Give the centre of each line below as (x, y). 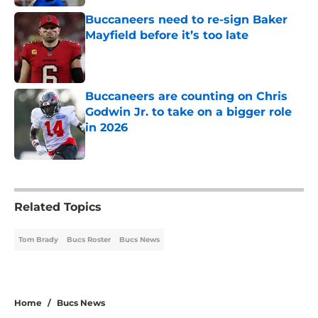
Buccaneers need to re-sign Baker (186, 20)
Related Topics (58, 207)
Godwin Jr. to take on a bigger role (188, 112)
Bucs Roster (89, 240)
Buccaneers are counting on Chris (186, 97)
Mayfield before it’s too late (167, 35)
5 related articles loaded (66, 171)
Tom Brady (38, 240)
